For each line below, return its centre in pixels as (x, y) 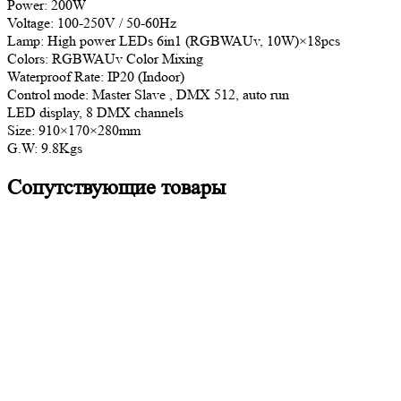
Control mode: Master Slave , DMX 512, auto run (148, 94)
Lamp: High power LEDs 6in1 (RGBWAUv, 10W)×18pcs (174, 40)
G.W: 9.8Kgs (45, 148)
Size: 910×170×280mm (74, 130)
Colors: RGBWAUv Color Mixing (105, 58)
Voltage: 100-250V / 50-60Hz (92, 22)
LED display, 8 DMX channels (95, 112)
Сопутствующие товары (116, 187)
